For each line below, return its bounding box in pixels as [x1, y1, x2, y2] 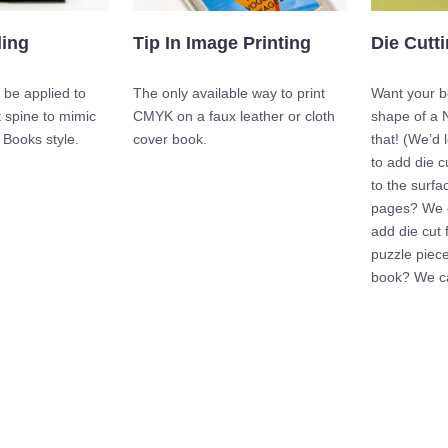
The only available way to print [133, 85, 325, 102]
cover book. [133, 131, 207, 148]
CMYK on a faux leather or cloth [133, 108, 335, 125]
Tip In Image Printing [133, 33, 311, 54]
